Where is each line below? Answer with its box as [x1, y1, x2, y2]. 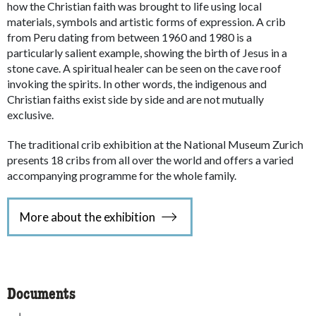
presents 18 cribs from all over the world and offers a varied [7, 153, 293, 166]
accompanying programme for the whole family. [7, 169, 236, 182]
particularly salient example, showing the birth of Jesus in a [7, 46, 287, 59]
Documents [7, 287, 75, 303]
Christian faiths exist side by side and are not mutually [7, 92, 264, 106]
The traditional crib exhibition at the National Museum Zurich [7, 138, 303, 151]
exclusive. [7, 108, 54, 121]
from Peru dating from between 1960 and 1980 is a [7, 30, 252, 44]
